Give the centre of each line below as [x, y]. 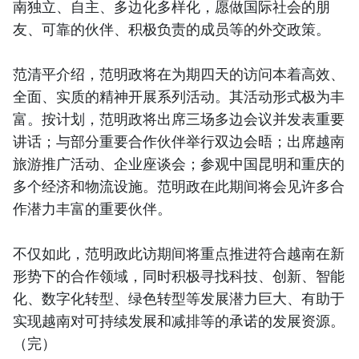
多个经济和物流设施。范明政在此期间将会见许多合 [179, 186]
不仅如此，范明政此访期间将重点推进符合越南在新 [179, 254]
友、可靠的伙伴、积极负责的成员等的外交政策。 [171, 29]
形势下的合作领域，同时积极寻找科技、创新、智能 [179, 276]
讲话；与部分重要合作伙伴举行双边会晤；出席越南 [179, 141]
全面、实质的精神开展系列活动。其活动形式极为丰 [179, 97]
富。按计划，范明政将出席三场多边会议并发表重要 [179, 119]
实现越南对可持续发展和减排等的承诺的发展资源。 [179, 321]
